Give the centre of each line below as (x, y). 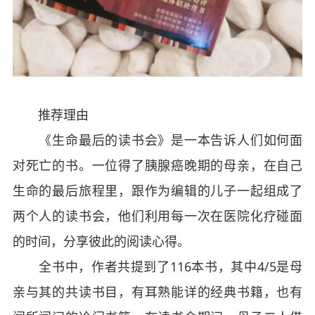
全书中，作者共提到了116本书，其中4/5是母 (157, 266)
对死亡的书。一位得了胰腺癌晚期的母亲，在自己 (157, 165)
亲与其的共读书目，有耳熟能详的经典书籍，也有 (157, 291)
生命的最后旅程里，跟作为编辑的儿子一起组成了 (157, 190)
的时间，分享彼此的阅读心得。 (101, 241)
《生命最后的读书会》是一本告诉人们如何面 (157, 140)
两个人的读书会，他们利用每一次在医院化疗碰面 (157, 216)
